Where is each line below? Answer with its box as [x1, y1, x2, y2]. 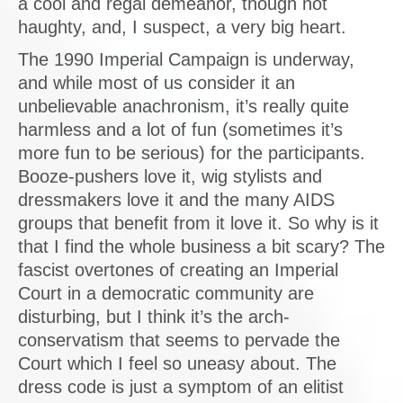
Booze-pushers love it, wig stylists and [18, 166, 322, 186]
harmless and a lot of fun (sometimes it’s [18, 120, 343, 139]
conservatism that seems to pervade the [18, 330, 340, 350]
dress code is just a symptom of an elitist [18, 377, 344, 397]
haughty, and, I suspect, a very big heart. [18, 17, 346, 37]
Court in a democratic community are [18, 283, 314, 303]
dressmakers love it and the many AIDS [18, 190, 335, 210]
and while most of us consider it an [18, 73, 295, 93]
